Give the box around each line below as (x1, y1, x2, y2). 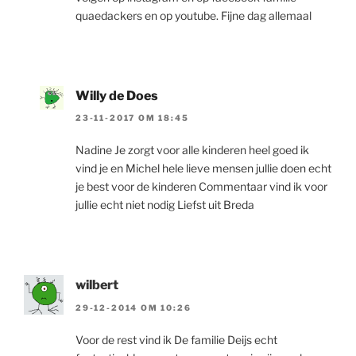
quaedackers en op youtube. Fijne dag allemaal (75, 9, 311, 23)
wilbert (75, 277, 118, 293)
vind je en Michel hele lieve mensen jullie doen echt (75, 161, 331, 176)
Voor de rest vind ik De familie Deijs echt (75, 332, 277, 346)
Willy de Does (75, 88, 158, 104)
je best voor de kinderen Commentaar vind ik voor (75, 180, 327, 194)
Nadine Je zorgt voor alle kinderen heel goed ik (75, 143, 309, 157)
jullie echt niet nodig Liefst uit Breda (75, 198, 254, 212)
